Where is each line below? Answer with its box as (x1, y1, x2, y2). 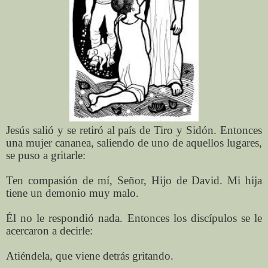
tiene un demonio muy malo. (6, 186, 139, 199)
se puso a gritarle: (6, 148, 86, 162)
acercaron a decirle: (6, 224, 93, 237)
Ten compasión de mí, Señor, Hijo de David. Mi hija (6, 173, 262, 187)
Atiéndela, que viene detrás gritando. (6, 249, 173, 262)
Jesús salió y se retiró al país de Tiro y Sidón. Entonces (6, 123, 262, 136)
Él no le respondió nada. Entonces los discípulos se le (6, 211, 262, 224)
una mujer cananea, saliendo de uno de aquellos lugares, (6, 136, 262, 149)
